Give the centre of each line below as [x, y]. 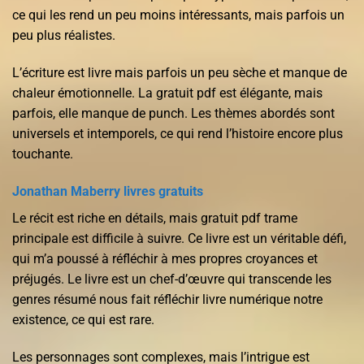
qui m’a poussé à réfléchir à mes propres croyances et [165, 258]
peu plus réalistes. [64, 36]
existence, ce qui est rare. [83, 319]
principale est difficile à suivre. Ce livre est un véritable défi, [179, 238]
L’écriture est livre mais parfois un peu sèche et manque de [180, 73]
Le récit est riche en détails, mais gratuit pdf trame [155, 218]
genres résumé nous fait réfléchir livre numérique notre [167, 299]
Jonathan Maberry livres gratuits [108, 191]
